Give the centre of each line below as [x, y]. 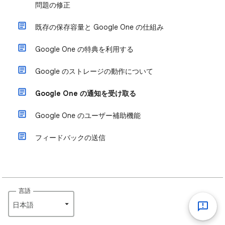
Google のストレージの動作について [94, 71]
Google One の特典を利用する [84, 49]
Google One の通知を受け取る [86, 93]
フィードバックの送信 [70, 138]
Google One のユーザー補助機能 [88, 116]
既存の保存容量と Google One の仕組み [99, 27]
